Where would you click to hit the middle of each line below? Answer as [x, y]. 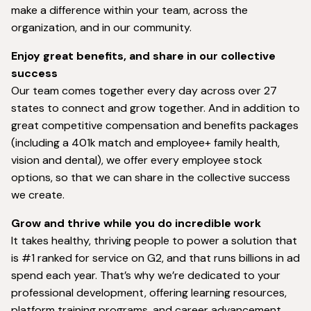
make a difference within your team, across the [129, 10]
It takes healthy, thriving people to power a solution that [154, 241]
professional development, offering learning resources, [149, 293]
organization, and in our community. [101, 28]
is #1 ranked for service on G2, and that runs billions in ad [155, 258]
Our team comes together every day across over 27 [144, 91]
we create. [38, 195]
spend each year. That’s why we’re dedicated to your [146, 276]
